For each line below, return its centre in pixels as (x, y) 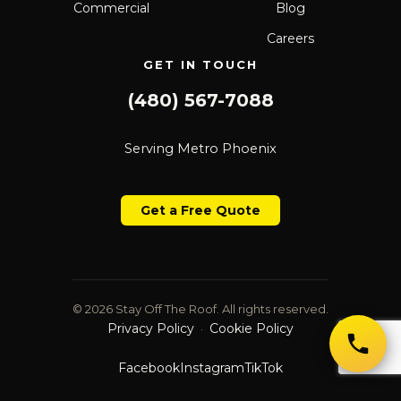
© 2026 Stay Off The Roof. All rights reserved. (200, 309)
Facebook (149, 368)
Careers (290, 38)
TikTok (264, 368)
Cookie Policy (252, 328)
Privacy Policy (151, 328)
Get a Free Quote (200, 210)
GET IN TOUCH (200, 64)
